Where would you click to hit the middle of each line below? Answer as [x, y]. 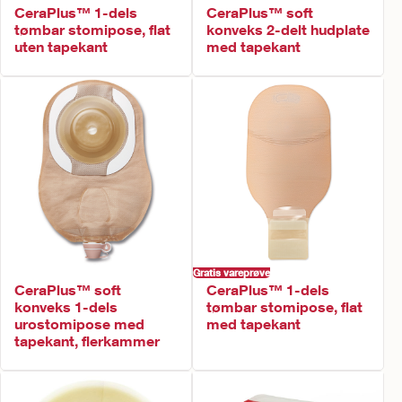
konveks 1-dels [66, 306]
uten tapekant [61, 46]
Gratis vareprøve [232, 272]
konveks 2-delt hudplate [288, 29]
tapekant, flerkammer [87, 341]
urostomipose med [79, 323]
